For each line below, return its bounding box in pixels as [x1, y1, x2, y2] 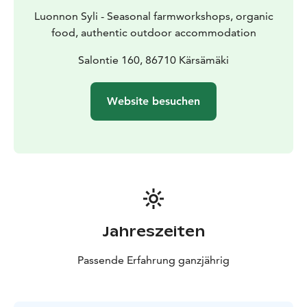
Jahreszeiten [102, 223, 205, 241]
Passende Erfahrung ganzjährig [77, 254, 230, 267]
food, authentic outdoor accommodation [51, 26, 256, 40]
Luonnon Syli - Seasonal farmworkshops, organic [34, 10, 273, 23]
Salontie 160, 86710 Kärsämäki [78, 53, 229, 67]
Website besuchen [107, 95, 200, 108]
